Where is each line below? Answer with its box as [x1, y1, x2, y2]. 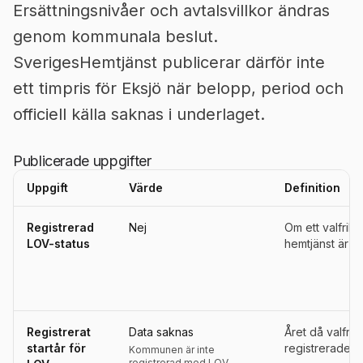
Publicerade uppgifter [13, 152, 152, 169]
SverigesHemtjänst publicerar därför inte [13, 53, 325, 72]
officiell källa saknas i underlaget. [13, 105, 265, 124]
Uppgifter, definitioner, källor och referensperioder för [13, 206, 304, 220]
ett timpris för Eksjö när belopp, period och [13, 79, 344, 98]
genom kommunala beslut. [13, 27, 218, 46]
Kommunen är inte [129, 344, 215, 356]
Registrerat [27, 325, 91, 339]
